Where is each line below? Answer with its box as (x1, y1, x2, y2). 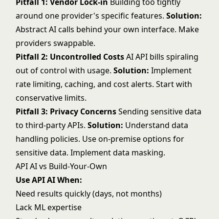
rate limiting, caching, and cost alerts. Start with (16, 79, 192, 89)
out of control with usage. (16, 65, 113, 76)
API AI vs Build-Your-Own (16, 161, 107, 172)
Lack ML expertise (16, 202, 82, 213)
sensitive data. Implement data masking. (16, 147, 165, 158)
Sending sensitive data (116, 106, 201, 117)
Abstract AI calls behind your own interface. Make (16, 24, 199, 35)
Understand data (123, 120, 188, 131)
